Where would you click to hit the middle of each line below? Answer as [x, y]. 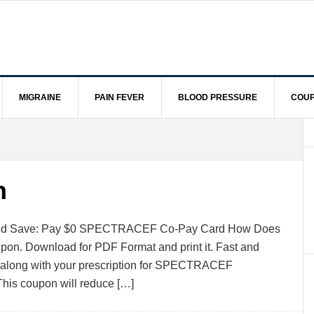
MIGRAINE [40, 97]
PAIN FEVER [120, 97]
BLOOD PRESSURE [218, 97]
